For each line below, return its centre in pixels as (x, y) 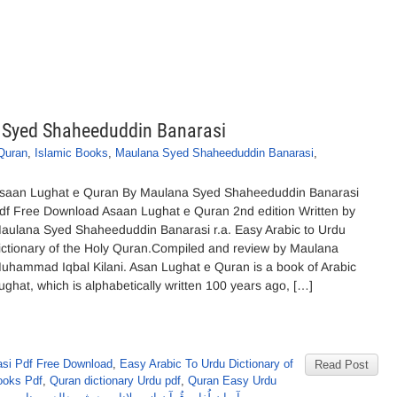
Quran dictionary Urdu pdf (115, 381)
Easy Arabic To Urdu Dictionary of (206, 364)
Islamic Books (71, 153)
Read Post (342, 365)
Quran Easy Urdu (232, 381)
